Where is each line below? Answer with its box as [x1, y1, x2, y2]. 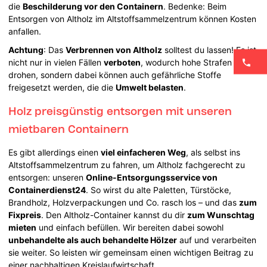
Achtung [8, 44, 44, 55]
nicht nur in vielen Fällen [8, 57, 104, 67]
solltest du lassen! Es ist [162, 44, 257, 55]
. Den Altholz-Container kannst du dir [41, 209, 188, 220]
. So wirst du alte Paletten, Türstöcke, [86, 184, 232, 195]
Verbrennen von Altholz [66, 44, 163, 55]
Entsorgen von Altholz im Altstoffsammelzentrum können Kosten [8, 13, 257, 24]
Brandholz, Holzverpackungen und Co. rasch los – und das [8, 197, 240, 207]
